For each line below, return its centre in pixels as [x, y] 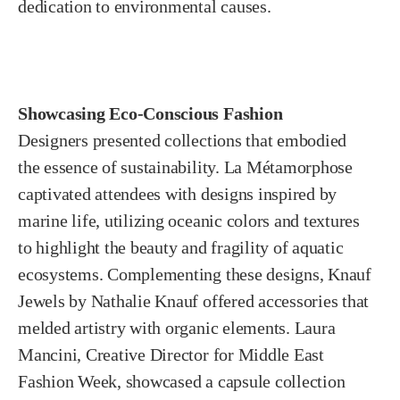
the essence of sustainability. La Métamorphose [185, 167]
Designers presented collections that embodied [183, 140]
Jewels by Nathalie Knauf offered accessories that [194, 300]
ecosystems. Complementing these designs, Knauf [195, 274]
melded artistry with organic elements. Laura [177, 327]
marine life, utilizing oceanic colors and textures [189, 220]
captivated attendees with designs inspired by [178, 193]
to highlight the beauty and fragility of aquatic [181, 247]
